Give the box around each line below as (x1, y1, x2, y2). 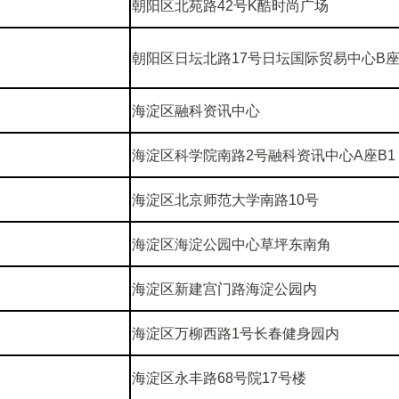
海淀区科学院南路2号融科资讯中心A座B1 (132, 147, 395, 163)
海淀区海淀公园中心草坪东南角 (132, 236, 331, 252)
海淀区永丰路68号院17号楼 (132, 370, 306, 386)
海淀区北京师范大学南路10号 (132, 191, 319, 208)
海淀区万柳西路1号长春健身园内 (132, 325, 339, 341)
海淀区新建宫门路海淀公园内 (132, 281, 317, 297)
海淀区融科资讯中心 (132, 102, 264, 118)
